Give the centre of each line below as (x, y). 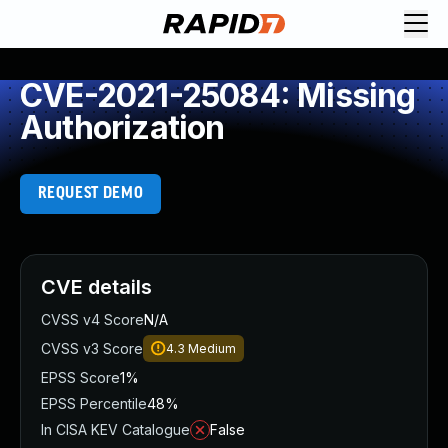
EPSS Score (80, 377)
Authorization (122, 127)
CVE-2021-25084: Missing (218, 95)
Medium (212, 348)
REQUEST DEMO (90, 193)
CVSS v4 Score (92, 319)
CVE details (96, 287)
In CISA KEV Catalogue (115, 429)
